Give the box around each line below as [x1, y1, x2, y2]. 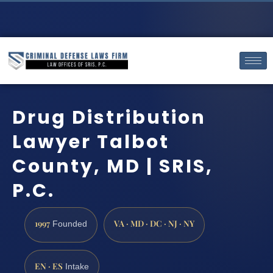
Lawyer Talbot [12, 129, 169, 155]
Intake [63, 261, 89, 271]
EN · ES [35, 260, 63, 271]
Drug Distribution [12, 104, 206, 130]
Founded [50, 219, 87, 229]
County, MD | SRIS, [12, 153, 213, 179]
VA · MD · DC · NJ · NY [114, 218, 194, 229]
